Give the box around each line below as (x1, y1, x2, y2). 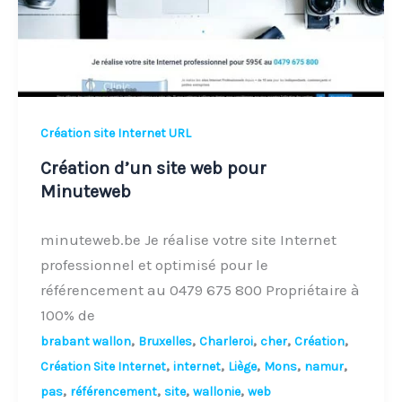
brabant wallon (40, 333, 132, 349)
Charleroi (199, 333, 254, 349)
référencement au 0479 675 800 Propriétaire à (40, 280, 361, 299)
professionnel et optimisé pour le (40, 255, 269, 274)
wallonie (193, 383, 241, 399)
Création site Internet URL (40, 126, 192, 142)
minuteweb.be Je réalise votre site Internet (40, 230, 337, 249)
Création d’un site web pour (40, 157, 267, 179)
